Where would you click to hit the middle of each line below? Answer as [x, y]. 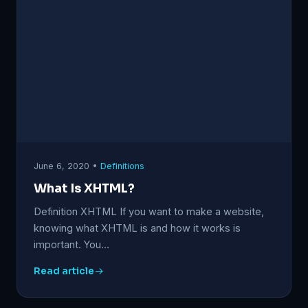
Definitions [122, 166]
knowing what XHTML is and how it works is [137, 228]
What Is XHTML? [84, 188]
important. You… [71, 244]
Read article [64, 271]
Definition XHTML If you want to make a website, [149, 211]
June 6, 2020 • [67, 166]
